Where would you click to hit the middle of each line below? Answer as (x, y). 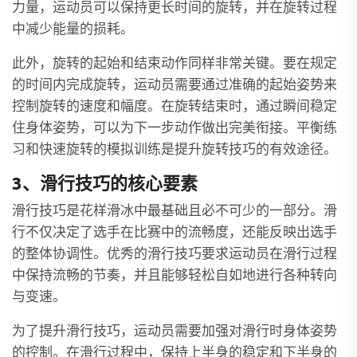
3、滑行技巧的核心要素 (105, 183)
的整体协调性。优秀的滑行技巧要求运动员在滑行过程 (175, 254)
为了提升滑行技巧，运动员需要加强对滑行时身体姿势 (175, 331)
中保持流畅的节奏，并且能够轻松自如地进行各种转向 (175, 275)
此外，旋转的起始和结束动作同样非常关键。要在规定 (175, 63)
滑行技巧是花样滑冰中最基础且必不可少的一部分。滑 (175, 211)
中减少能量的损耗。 (73, 29)
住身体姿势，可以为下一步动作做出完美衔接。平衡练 (175, 128)
